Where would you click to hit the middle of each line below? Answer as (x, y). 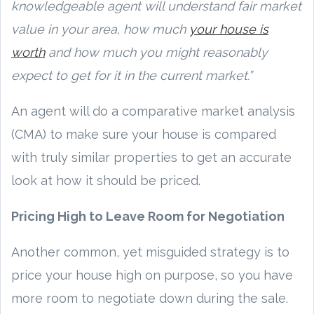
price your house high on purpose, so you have (152, 275)
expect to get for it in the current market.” (132, 75)
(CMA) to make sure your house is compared (144, 134)
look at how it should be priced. (106, 180)
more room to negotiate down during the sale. (150, 298)
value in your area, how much (100, 29)
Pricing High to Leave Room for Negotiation (148, 216)
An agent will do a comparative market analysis (153, 111)
